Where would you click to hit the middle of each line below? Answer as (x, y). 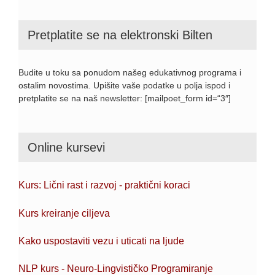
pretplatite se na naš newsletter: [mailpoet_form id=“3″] (125, 98)
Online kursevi (66, 147)
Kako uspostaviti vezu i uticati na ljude (101, 241)
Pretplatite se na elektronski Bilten (120, 35)
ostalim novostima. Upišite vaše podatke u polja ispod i (124, 85)
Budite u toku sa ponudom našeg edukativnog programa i (130, 72)
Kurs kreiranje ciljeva (64, 213)
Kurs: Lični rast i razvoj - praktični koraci (104, 185)
